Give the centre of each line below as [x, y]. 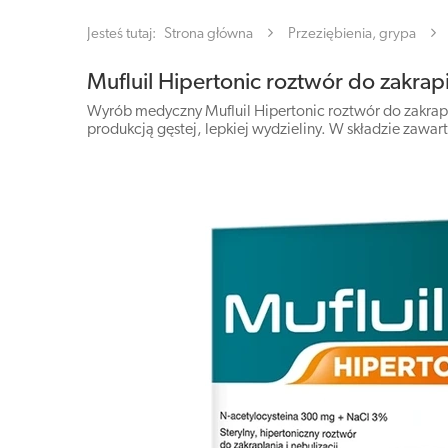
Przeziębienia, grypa [352, 34]
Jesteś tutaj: [123, 34]
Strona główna [208, 34]
